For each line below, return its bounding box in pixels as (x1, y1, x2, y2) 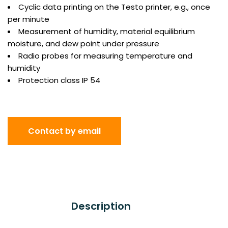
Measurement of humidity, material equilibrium (18, 25, 195, 37)
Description (71, 198, 131, 213)
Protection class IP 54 (18, 74, 100, 85)
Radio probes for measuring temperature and (18, 50, 192, 61)
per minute (8, 13, 49, 24)
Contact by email (28, 125, 101, 137)
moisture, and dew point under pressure (8, 38, 159, 49)
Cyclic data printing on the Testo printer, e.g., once (18, 1, 210, 12)
